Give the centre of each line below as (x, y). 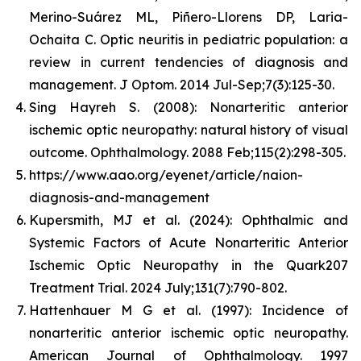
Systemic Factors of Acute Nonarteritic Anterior (189, 243)
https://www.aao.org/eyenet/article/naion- (166, 175)
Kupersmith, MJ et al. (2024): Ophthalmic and (189, 220)
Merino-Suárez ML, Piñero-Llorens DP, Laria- (189, 17)
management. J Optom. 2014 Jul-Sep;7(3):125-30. (182, 85)
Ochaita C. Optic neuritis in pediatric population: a (189, 39)
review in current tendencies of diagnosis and (189, 62)
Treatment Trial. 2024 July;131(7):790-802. (158, 288)
